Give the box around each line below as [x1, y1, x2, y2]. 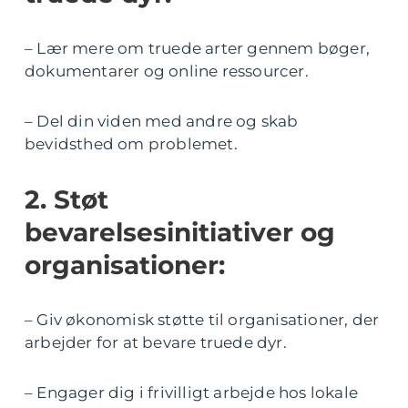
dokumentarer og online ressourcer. [25, 61, 309, 80]
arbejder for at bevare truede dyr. [25, 332, 287, 352]
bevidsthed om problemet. [25, 134, 238, 153]
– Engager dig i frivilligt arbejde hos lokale [25, 382, 359, 402]
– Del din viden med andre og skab [25, 111, 299, 130]
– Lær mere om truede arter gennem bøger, [25, 38, 371, 57]
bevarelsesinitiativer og [25, 216, 335, 248]
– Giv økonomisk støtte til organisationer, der [25, 310, 380, 329]
